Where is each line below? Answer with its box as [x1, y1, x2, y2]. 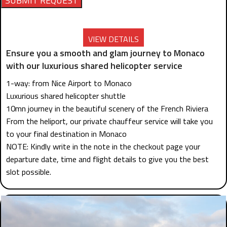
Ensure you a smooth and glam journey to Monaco [6, 46, 205, 60]
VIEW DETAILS [88, 33, 139, 45]
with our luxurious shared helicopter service [6, 59, 182, 72]
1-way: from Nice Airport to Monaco [6, 77, 132, 89]
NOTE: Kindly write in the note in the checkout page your [6, 140, 200, 153]
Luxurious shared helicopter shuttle [6, 90, 126, 102]
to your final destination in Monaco [6, 128, 127, 140]
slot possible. [6, 166, 51, 178]
